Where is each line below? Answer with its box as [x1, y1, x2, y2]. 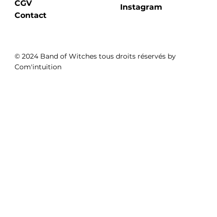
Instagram [120, 2, 162, 12]
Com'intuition [14, 62, 62, 71]
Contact [14, 11, 46, 20]
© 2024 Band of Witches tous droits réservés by [14, 51, 176, 61]
